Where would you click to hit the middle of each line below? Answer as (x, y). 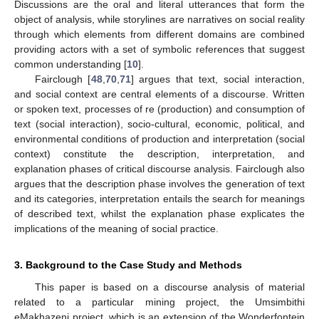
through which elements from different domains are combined (159, 34)
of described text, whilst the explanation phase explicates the (159, 213)
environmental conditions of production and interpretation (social (159, 138)
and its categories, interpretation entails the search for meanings (159, 198)
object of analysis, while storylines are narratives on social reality (159, 19)
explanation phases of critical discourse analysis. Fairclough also (159, 168)
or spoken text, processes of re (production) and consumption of (159, 109)
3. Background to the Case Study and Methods (128, 265)
